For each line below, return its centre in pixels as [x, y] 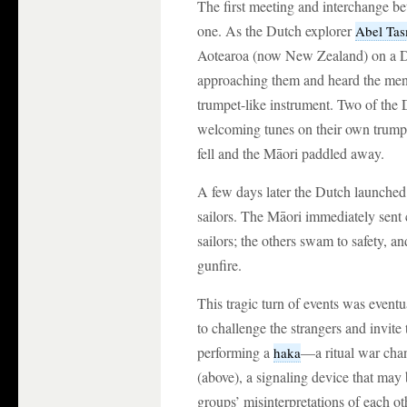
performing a [235, 352]
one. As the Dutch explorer [276, 30]
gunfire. [219, 265]
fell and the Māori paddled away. [291, 153]
